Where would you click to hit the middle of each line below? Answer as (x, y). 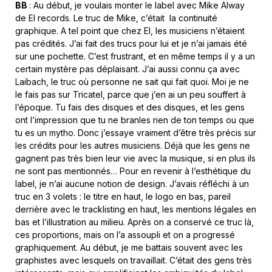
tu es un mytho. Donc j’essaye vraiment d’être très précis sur (136, 132)
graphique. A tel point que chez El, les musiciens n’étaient (130, 30)
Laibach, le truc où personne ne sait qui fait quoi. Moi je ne (132, 81)
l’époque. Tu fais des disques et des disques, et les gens (130, 107)
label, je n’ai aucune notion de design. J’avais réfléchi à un (132, 183)
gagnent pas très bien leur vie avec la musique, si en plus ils (135, 158)
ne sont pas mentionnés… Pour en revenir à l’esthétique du (133, 171)
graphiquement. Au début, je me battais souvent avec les (129, 247)
